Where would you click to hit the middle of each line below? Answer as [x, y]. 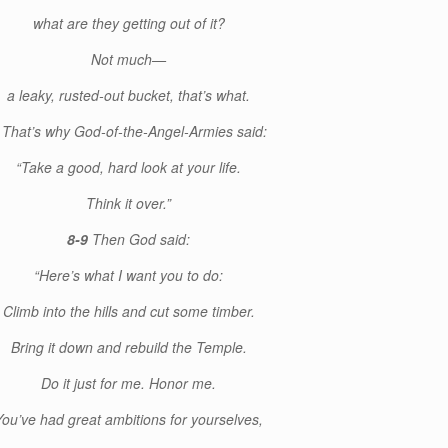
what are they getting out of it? [128, 23]
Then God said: [141, 239]
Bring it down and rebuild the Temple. [128, 347]
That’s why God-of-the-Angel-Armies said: [135, 131]
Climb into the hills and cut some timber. [128, 311]
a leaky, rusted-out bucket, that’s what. [129, 95]
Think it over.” [129, 203]
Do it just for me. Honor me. [129, 383]
